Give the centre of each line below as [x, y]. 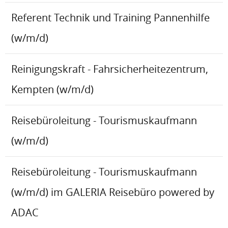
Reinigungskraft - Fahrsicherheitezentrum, [110, 69]
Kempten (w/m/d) [52, 90]
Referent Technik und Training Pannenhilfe [110, 18]
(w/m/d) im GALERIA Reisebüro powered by [113, 192]
